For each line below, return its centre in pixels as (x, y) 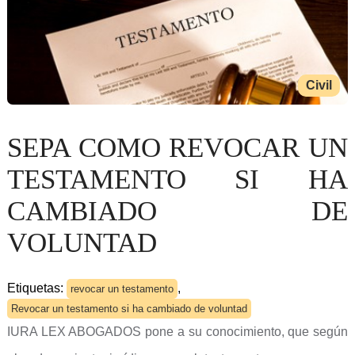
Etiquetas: (36, 288)
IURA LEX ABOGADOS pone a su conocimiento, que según (177, 332)
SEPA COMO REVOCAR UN (177, 148)
